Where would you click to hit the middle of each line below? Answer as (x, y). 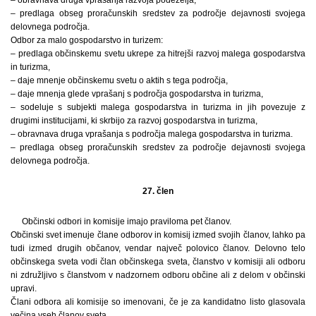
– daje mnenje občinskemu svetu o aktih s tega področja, (119, 80)
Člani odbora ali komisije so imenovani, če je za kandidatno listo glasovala (158, 302)
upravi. (24, 288)
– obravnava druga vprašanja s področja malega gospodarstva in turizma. (152, 134)
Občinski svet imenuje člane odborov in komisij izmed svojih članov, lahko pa (158, 235)
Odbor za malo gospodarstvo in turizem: (87, 40)
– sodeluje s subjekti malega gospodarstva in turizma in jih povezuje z (158, 107)
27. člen (158, 191)
